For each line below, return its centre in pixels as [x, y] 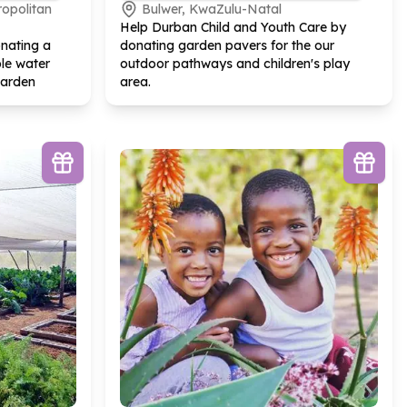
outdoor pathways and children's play [235, 64]
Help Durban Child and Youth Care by [233, 27]
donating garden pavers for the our [227, 45]
